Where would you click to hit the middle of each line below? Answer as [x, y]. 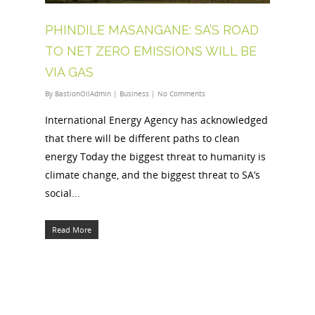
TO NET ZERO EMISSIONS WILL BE [151, 51]
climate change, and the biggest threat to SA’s [153, 175]
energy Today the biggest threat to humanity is [155, 157]
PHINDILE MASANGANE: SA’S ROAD [152, 30]
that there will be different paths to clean [142, 139]
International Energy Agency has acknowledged [156, 120]
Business [134, 94]
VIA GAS [69, 72]
